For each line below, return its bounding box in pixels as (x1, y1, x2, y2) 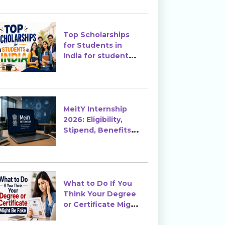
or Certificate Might (63, 200, 140, 209)
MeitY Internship (63, 104, 128, 114)
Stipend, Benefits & (63, 126, 139, 135)
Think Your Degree (63, 189, 137, 199)
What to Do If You (63, 179, 133, 188)
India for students (63, 51, 133, 61)
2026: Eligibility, (63, 115, 123, 125)
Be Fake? (63, 210, 99, 220)
